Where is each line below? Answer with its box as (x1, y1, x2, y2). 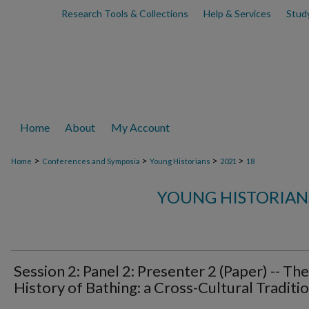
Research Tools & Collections (61, 8, 188, 19)
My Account (111, 121, 170, 134)
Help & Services (203, 8, 271, 19)
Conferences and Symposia (42, 157, 141, 166)
